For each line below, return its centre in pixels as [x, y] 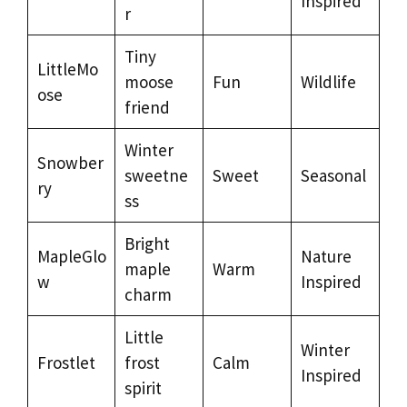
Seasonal [333, 175]
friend [147, 107]
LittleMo [67, 69]
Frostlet [66, 362]
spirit [143, 387]
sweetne [156, 175]
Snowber [70, 162]
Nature [326, 256]
